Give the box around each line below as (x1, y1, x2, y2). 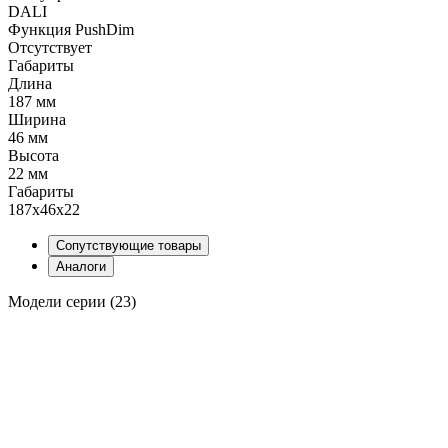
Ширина (8, 110, 66, 128)
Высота (8, 146, 59, 164)
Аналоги (56, 258, 106, 274)
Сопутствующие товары (56, 237, 201, 253)
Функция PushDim (8, 20, 134, 38)
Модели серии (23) (8, 292, 136, 310)
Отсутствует (8, 38, 92, 56)
